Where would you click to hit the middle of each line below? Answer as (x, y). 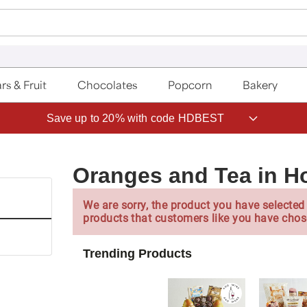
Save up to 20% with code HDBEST (135, 118)
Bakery (260, 85)
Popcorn (190, 85)
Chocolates (108, 85)
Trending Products (138, 253)
